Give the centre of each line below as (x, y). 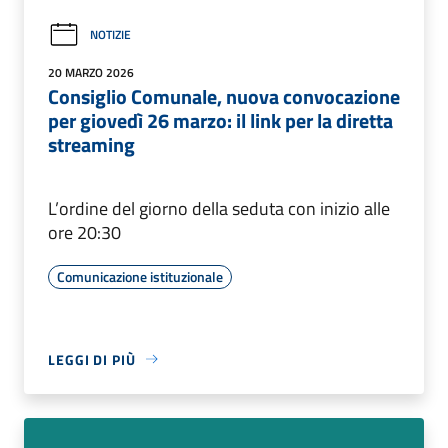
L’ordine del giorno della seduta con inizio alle (219, 208)
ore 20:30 (84, 232)
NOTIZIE (110, 35)
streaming (91, 144)
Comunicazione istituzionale (140, 276)
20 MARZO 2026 (91, 72)
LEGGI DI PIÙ (92, 359)
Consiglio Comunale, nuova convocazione (224, 96)
